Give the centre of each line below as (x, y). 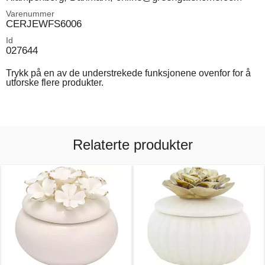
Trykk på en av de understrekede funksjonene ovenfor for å (128, 73)
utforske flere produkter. (55, 83)
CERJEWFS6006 (44, 24)
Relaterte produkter (132, 145)
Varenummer (30, 14)
